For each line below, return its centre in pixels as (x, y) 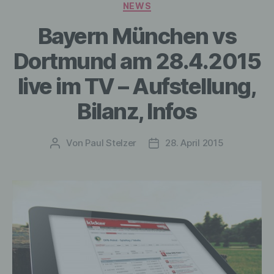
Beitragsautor (84, 143)
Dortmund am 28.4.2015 (137, 61)
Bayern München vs (137, 36)
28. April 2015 (194, 143)
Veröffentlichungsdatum (207, 143)
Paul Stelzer (111, 143)
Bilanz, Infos (137, 111)
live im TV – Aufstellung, (137, 86)
